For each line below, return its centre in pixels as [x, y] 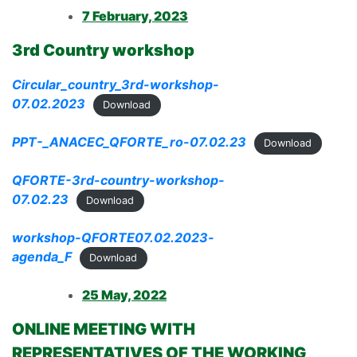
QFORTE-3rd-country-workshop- [118, 180]
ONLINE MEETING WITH [104, 330]
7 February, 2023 [135, 16]
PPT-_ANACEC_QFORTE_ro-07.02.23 [129, 142]
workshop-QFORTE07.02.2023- [113, 238]
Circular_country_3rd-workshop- [116, 85]
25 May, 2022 [124, 295]
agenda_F [42, 257]
